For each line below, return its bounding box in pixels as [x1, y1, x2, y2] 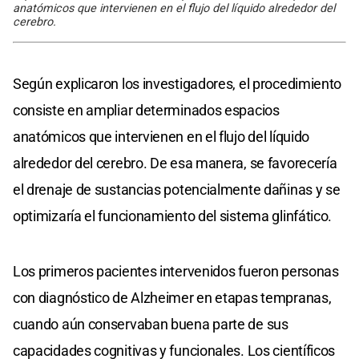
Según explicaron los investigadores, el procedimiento [13, 75, 342, 93]
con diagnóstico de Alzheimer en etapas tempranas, [13, 289, 332, 307]
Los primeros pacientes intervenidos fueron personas [13, 263, 339, 280]
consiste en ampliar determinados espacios [13, 102, 280, 119]
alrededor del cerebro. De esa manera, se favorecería [13, 155, 337, 172]
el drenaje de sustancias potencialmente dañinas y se [13, 181, 341, 199]
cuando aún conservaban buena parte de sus [13, 316, 288, 333]
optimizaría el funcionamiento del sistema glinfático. [13, 208, 333, 225]
